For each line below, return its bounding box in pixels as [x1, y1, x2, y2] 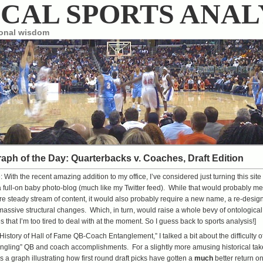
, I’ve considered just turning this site [146, 173, 261, 181]
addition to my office [83, 173, 146, 181]
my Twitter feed [113, 184, 161, 192]
